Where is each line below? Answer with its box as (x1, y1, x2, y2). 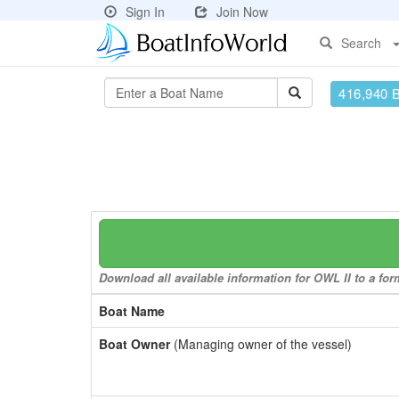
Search (341, 34, 381, 52)
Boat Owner (99, 335, 170, 353)
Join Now (216, 3, 268, 20)
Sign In (126, 3, 165, 20)
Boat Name (99, 302, 165, 320)
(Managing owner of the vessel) (170, 335, 352, 353)
